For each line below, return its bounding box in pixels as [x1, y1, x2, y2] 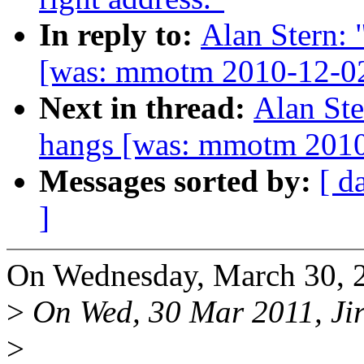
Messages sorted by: [39, 163, 319, 199]
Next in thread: [39, 90, 253, 126]
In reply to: [39, 17, 201, 53]
